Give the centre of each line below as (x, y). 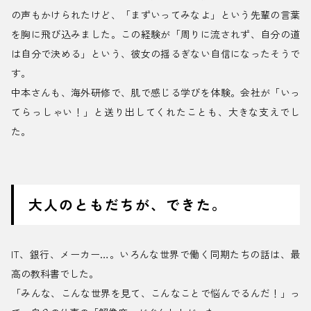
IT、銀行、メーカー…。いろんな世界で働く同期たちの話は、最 (155, 254)
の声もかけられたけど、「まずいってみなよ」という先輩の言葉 (155, 15)
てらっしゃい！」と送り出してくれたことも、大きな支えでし (155, 112)
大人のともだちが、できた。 (128, 205)
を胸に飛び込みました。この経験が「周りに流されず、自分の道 (155, 34)
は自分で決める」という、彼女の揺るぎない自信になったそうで (155, 54)
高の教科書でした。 (55, 274)
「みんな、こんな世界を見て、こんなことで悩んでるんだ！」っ (155, 293)
